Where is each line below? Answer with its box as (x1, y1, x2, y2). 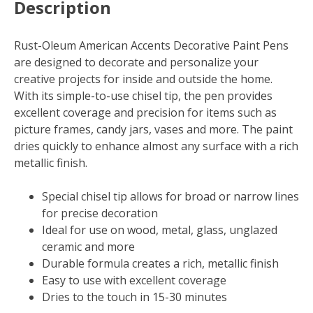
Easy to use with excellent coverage (42, 272, 226, 289)
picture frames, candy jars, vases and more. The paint (14, 122, 293, 138)
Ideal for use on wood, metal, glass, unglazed (42, 222, 277, 238)
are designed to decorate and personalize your (14, 54, 259, 71)
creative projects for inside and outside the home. (14, 71, 272, 87)
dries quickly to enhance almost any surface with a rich (14, 138, 298, 154)
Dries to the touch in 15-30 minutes (42, 289, 227, 305)
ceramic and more (42, 239, 135, 255)
